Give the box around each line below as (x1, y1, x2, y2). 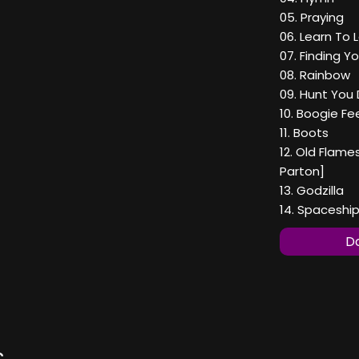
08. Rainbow (280, 67, 350, 84)
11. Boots (280, 124, 329, 142)
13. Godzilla (280, 182, 344, 200)
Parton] (280, 163, 325, 180)
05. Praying (280, 9, 344, 26)
